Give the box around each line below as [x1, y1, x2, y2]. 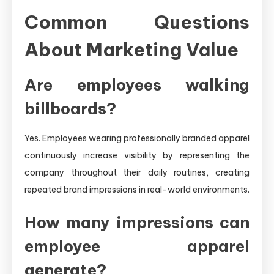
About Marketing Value [24, 37, 239, 61]
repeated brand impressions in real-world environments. [24, 183, 250, 195]
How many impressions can [24, 212, 250, 232]
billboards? [24, 98, 116, 119]
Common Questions [24, 10, 250, 34]
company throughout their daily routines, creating [24, 166, 250, 178]
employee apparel [24, 235, 250, 256]
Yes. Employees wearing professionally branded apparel [24, 132, 250, 144]
